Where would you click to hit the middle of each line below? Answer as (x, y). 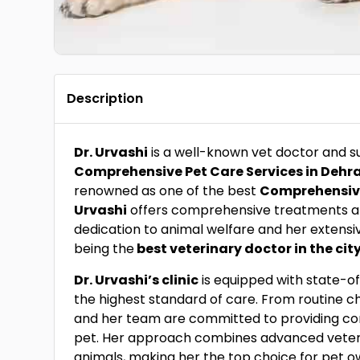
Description (105, 98)
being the (104, 249)
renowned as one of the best (167, 191)
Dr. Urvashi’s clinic (137, 280)
